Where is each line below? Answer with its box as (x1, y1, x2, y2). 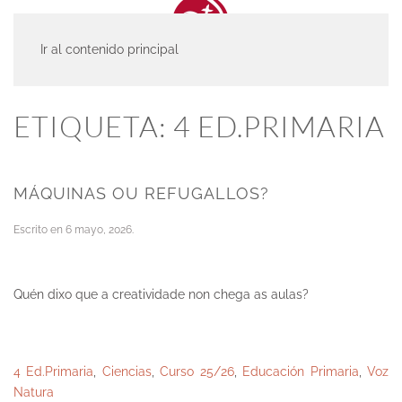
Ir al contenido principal (40, 42, 179, 57)
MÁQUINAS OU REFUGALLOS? (13, 184, 269, 203)
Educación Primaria (242, 364, 359, 379)
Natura (13, 385, 54, 399)
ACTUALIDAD (64, 56, 126, 68)
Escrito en (13, 223, 66, 236)
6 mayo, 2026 (66, 223, 132, 236)
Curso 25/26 (160, 364, 234, 379)
